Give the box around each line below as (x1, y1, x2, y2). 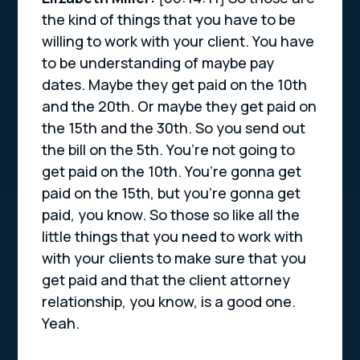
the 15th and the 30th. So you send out (42, 118, 306, 138)
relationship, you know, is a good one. (42, 292, 297, 312)
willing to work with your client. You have (42, 31, 315, 51)
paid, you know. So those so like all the (42, 205, 301, 225)
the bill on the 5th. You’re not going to (42, 140, 296, 160)
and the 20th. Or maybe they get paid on (42, 96, 317, 117)
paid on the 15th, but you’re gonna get (42, 183, 301, 203)
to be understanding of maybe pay (42, 53, 275, 73)
